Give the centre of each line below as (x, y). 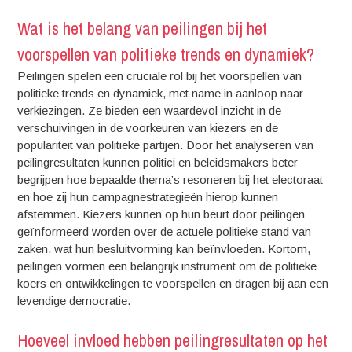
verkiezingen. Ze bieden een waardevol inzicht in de (150, 110)
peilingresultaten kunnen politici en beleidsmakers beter (158, 162)
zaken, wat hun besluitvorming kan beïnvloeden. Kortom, (164, 249)
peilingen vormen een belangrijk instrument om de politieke (167, 266)
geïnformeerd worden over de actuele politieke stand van (165, 231)
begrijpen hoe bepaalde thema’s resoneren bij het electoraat (170, 180)
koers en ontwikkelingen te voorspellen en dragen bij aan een (173, 283)
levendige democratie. (74, 301)
